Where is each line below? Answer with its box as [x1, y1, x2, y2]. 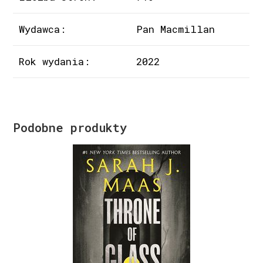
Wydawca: [19, 22, 66, 36]
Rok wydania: [19, 54, 90, 68]
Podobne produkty [13, 119, 127, 135]
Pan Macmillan [136, 22, 215, 36]
